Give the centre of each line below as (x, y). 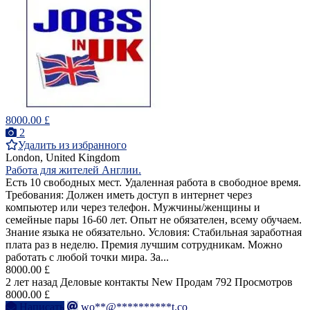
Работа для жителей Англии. (73, 170)
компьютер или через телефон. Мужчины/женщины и (133, 207)
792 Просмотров (254, 282)
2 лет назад (31, 282)
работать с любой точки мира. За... (87, 257)
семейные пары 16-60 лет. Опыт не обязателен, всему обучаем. (154, 219)
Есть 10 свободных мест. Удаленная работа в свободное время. (153, 182)
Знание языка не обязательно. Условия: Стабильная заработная (154, 232)
